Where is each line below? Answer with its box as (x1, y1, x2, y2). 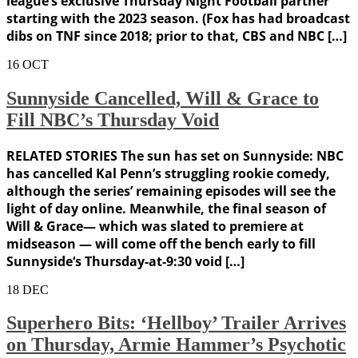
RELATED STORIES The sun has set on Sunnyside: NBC (6, 146, 344, 165)
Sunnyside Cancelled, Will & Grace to (6, 87, 319, 109)
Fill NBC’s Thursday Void (6, 109, 219, 130)
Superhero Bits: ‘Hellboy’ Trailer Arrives (6, 312, 346, 334)
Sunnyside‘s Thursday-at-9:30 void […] (6, 252, 245, 270)
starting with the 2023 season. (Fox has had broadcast (6, 9, 350, 27)
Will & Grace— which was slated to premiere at (6, 217, 304, 235)
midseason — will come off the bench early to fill (6, 234, 316, 253)
